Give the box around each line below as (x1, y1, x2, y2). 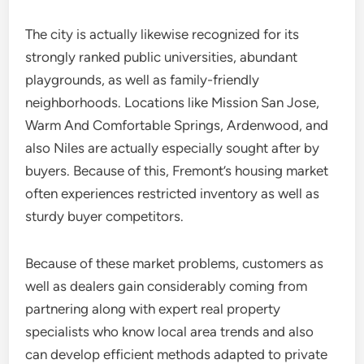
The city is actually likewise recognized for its (25, 26, 300, 42)
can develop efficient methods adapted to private (25, 346, 328, 362)
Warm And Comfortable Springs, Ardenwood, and (25, 117, 329, 133)
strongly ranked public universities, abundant (25, 49, 298, 65)
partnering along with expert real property (25, 301, 281, 317)
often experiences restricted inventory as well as (25, 185, 320, 201)
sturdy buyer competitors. (25, 208, 184, 224)
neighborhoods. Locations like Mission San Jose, (25, 94, 320, 110)
